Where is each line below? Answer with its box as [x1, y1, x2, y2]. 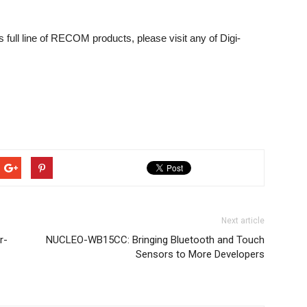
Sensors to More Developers [136, 248, 265, 260]
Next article [221, 216, 265, 225]
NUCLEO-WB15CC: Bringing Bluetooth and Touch [46, 234, 265, 246]
